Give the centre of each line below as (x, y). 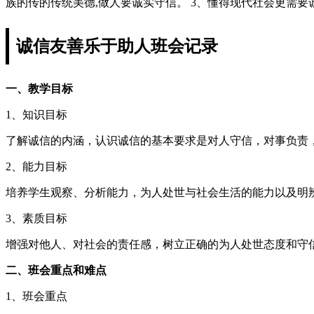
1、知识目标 (36, 114)
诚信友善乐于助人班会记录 (117, 46)
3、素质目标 (36, 218)
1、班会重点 (36, 296)
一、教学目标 (39, 88)
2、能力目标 (36, 166)
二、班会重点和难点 (56, 270)
